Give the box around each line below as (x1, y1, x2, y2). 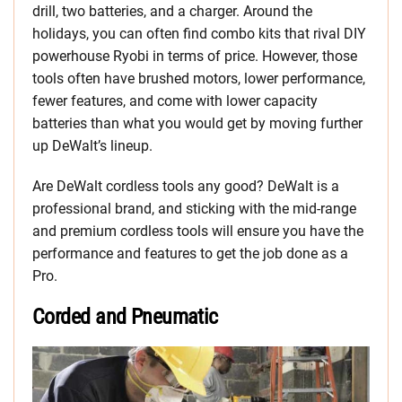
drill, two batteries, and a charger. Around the (32, 3, 312, 20)
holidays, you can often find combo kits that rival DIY (32, 25, 366, 42)
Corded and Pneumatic (32, 304, 218, 329)
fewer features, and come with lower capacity (32, 92, 318, 109)
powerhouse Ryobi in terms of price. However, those (32, 48, 357, 65)
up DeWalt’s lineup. (32, 137, 153, 154)
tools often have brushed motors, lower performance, (32, 70, 365, 87)
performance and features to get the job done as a (32, 245, 348, 262)
